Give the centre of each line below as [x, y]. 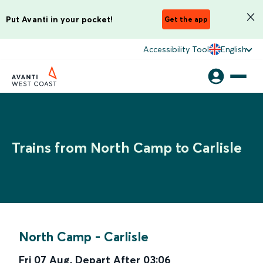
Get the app [186, 19]
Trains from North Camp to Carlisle [127, 148]
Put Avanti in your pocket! [60, 19]
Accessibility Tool [176, 49]
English [233, 49]
